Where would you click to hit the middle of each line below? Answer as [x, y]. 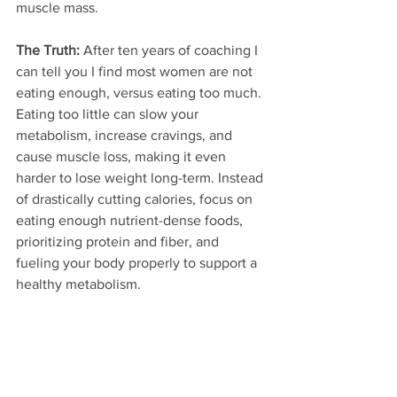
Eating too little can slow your [109, 114]
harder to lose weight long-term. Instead [141, 178]
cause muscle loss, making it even [123, 157]
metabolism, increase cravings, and [126, 136]
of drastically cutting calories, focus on [136, 199]
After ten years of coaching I [171, 51]
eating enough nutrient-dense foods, [131, 221]
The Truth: [48, 51]
